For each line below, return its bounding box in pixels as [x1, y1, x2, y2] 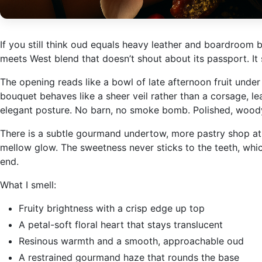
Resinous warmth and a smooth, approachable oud [19, 235, 244, 247]
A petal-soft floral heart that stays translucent [19, 219, 223, 230]
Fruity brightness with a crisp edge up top [19, 202, 205, 214]
